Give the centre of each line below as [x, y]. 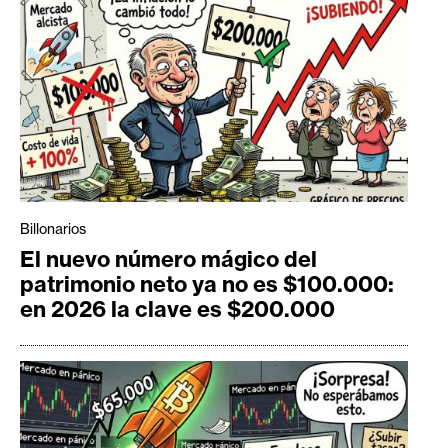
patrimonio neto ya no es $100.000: [207, 283]
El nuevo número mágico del [168, 258]
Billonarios [53, 228]
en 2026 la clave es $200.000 [177, 308]
